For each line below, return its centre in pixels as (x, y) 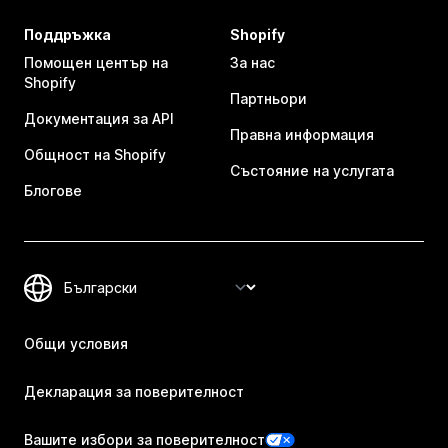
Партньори (268, 99)
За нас (252, 63)
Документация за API (99, 119)
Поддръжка (67, 35)
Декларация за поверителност (134, 392)
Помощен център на (96, 63)
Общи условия (76, 344)
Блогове (53, 191)
